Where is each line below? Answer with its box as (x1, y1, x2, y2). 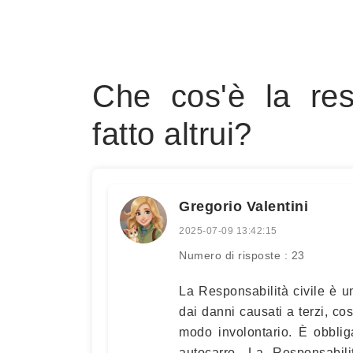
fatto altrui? (92, 117, 252, 151)
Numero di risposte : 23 (179, 249, 305, 262)
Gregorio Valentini (179, 199, 308, 214)
